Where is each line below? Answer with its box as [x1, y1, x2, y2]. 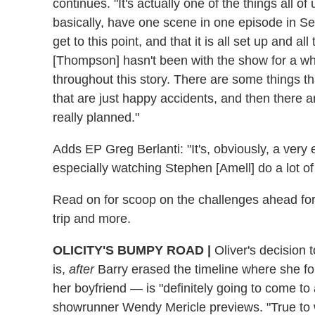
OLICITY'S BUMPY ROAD [53, 243, 207, 257]
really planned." [53, 110, 139, 124]
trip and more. [53, 211, 131, 226]
